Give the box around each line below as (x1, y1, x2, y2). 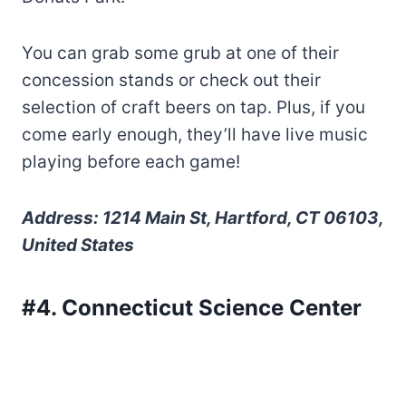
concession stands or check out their (22, 69, 321, 91)
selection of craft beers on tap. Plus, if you (22, 96, 365, 118)
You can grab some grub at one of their (22, 42, 339, 63)
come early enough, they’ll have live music (22, 123, 368, 145)
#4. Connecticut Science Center (22, 294, 362, 321)
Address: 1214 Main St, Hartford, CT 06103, (22, 207, 383, 228)
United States (22, 234, 134, 256)
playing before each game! (22, 150, 240, 172)
